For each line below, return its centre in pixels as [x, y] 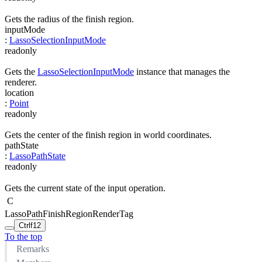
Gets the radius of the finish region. [69, 19]
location [19, 92]
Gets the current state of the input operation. [85, 188]
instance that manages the [182, 71]
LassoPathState [37, 156]
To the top [23, 236]
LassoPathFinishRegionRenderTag [69, 213]
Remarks [33, 249]
